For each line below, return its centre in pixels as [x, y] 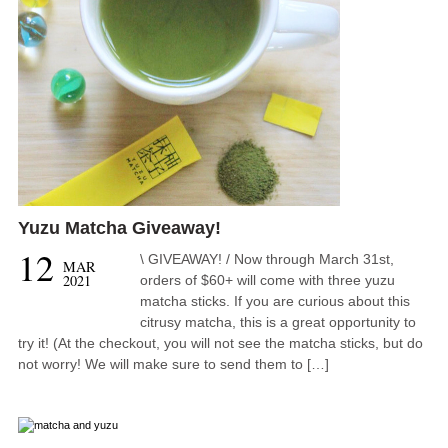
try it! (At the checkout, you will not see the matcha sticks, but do [220, 343]
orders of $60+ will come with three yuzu [268, 280]
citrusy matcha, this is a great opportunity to [278, 322]
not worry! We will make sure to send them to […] [173, 364]
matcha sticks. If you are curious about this [275, 301]
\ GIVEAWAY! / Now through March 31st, [267, 259]
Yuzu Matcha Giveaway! [119, 227]
